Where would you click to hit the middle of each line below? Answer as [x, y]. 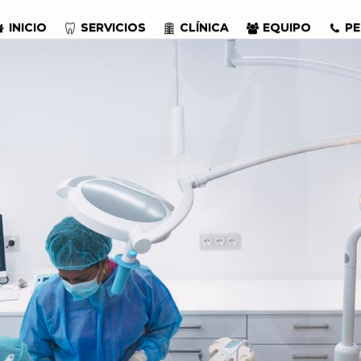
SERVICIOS [113, 28]
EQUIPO [287, 28]
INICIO [28, 28]
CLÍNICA [204, 28]
